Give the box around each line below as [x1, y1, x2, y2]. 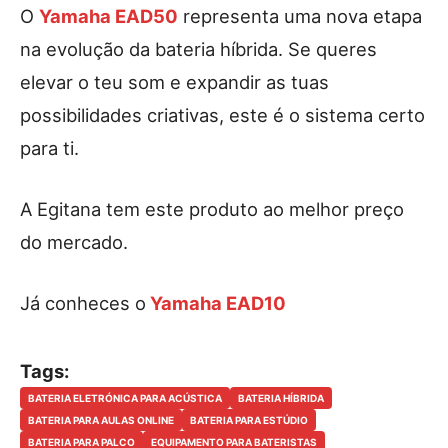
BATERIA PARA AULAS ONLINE [28, 414, 174, 427]
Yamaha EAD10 [146, 292, 286, 315]
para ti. [20, 137, 79, 160]
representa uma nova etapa [178, 5, 422, 28]
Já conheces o [20, 292, 146, 315]
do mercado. [20, 231, 128, 254]
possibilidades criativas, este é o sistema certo [20, 104, 425, 127]
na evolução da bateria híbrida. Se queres [20, 38, 377, 61]
